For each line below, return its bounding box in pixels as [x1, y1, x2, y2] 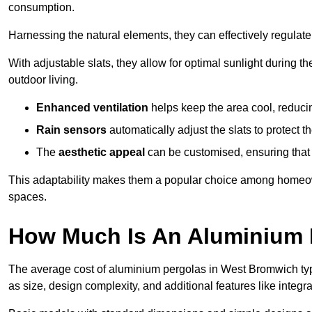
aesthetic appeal [58, 146, 145, 159]
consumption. [8, 1, 75, 14]
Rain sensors [36, 124, 107, 136]
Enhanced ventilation [36, 102, 148, 114]
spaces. [8, 191, 47, 203]
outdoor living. [8, 74, 78, 86]
